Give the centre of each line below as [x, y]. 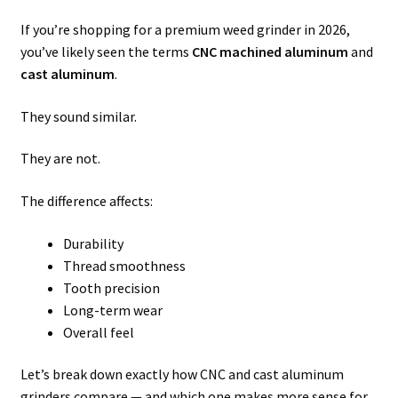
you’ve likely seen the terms [106, 52]
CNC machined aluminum [270, 52]
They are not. [60, 159]
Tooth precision [111, 287]
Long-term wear [112, 310]
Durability [93, 243]
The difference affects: [86, 200]
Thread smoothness [124, 265]
